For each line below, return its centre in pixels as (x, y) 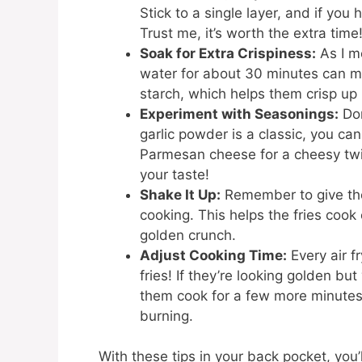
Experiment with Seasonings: (239, 114)
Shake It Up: (180, 194)
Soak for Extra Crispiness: (228, 53)
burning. (166, 316)
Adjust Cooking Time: (213, 255)
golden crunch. (188, 235)
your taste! (175, 174)
